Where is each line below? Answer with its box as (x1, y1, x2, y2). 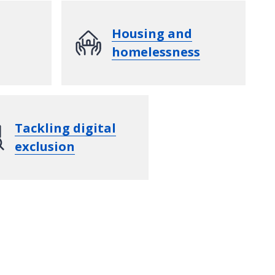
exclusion (15, 137, 75, 155)
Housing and (112, 25, 192, 42)
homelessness (112, 43, 200, 60)
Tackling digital (15, 119, 116, 136)
